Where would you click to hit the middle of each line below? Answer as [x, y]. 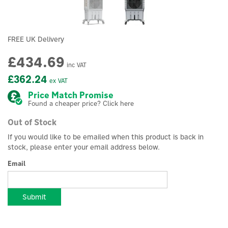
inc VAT [76, 65]
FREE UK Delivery [36, 39]
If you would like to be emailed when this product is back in [106, 137]
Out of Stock [32, 122]
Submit [34, 197]
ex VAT [58, 81]
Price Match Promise [71, 95]
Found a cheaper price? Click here [81, 103]
